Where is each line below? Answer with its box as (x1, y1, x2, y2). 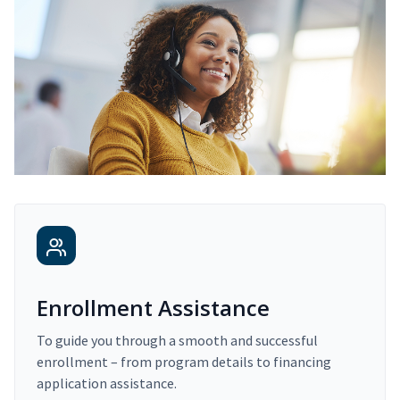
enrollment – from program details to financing (37, 352, 331, 371)
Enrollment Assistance (37, 292, 270, 322)
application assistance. (37, 373, 177, 392)
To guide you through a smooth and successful (37, 330, 318, 349)
